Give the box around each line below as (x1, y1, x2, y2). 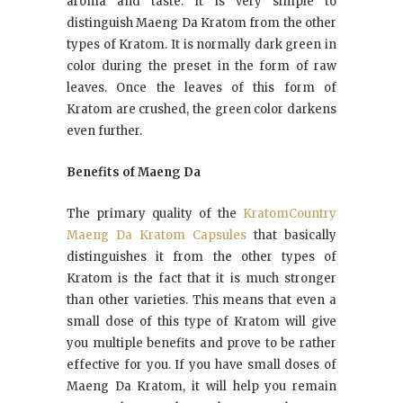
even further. (67, 122, 142, 139)
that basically (246, 227, 336, 243)
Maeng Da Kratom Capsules (67, 227, 246, 243)
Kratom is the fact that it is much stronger (67, 270, 336, 286)
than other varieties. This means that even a (67, 291, 336, 308)
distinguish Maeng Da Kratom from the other (67, 14, 336, 31)
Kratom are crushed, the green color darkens (67, 101, 336, 117)
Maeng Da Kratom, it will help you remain (67, 378, 336, 394)
